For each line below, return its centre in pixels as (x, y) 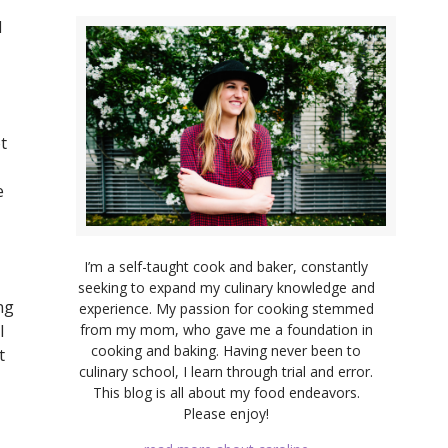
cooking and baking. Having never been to (226, 350)
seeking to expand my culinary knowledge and (226, 287)
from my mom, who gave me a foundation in (226, 329)
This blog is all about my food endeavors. (226, 392)
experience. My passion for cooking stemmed (226, 308)
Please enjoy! (226, 413)
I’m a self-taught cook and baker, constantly (226, 266)
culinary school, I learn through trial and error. (226, 371)
